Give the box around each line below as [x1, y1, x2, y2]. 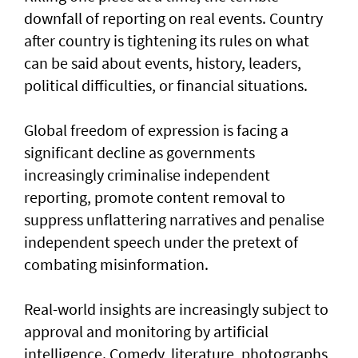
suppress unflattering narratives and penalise [24, 209, 324, 229]
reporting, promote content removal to [24, 186, 285, 207]
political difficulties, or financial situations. [24, 74, 308, 95]
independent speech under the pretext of [24, 231, 298, 252]
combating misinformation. [24, 253, 209, 274]
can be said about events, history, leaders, [24, 52, 301, 73]
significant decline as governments [24, 141, 255, 162]
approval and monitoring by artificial [24, 320, 268, 341]
